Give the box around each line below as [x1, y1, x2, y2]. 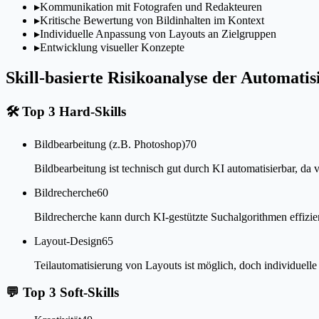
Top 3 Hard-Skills [19, 103, 126, 119]
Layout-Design [34, 234, 102, 247]
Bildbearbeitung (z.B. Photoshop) [34, 137, 185, 150]
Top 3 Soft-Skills [19, 285, 119, 300]
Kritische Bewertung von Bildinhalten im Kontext [40, 14, 264, 27]
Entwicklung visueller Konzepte [40, 41, 184, 54]
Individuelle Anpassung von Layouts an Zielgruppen [40, 28, 276, 41]
